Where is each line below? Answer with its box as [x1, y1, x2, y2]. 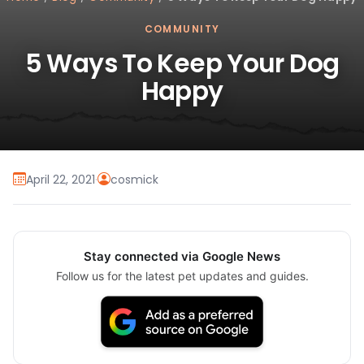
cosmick [110, 171, 158, 188]
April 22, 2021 [26, 171, 95, 188]
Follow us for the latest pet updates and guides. [55, 269, 309, 284]
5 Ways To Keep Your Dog [24, 45, 340, 82]
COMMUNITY [144, 22, 220, 37]
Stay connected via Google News [84, 249, 280, 265]
